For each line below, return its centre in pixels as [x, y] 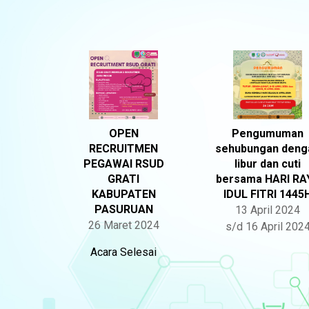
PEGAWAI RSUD [123, 164]
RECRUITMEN [124, 149]
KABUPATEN [123, 194]
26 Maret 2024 [123, 225]
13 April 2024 [268, 210]
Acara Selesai [124, 252]
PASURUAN [123, 209]
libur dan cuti [268, 164]
